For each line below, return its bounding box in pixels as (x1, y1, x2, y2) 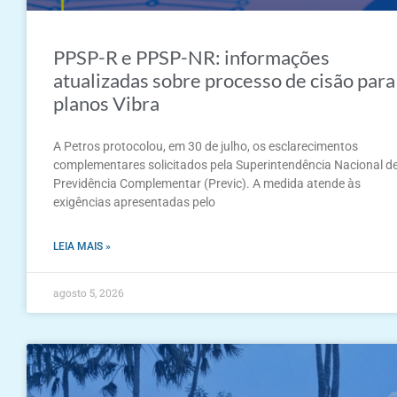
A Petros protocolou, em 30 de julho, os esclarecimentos (53, 139, 358, 154)
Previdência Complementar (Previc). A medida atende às (53, 176, 361, 191)
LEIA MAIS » (53, 240, 111, 253)
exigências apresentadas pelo (53, 195, 215, 210)
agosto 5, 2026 (53, 285, 124, 300)
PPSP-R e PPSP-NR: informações (53, 45, 330, 70)
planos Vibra (53, 91, 160, 116)
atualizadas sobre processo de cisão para (53, 68, 395, 93)
